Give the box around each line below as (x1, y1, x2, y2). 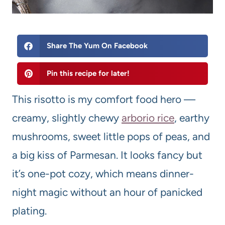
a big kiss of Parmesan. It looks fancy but (12, 149, 202, 162)
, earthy (174, 111, 209, 125)
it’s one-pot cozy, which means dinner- (12, 167, 194, 180)
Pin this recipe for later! (46, 69, 130, 78)
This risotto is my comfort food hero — (12, 93, 195, 106)
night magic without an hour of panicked (12, 186, 202, 199)
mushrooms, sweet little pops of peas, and (12, 130, 210, 143)
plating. (12, 204, 47, 217)
